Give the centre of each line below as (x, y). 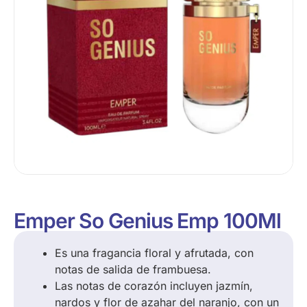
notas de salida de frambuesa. (133, 269)
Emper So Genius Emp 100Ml (147, 220)
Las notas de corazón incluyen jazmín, (154, 285)
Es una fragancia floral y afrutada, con (154, 253)
